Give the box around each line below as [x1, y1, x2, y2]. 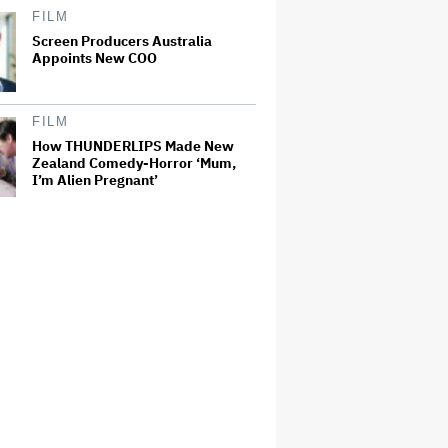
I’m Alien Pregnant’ [32, 170, 158, 189]
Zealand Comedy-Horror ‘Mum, [32, 153, 236, 172]
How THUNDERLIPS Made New [32, 136, 234, 155]
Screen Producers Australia [32, 31, 212, 50]
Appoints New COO [32, 48, 157, 67]
